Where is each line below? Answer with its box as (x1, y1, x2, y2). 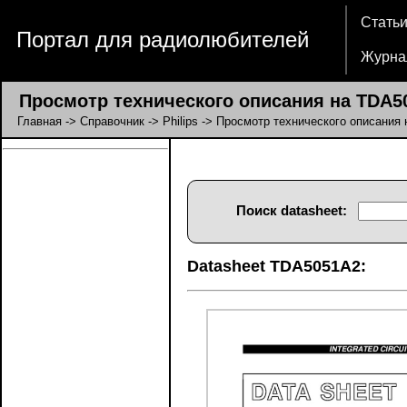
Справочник (80, 114, 144, 128)
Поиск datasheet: (235, 203, 347, 218)
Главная (17, 114, 62, 128)
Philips (163, 114, 198, 128)
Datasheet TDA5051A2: (187, 257, 366, 275)
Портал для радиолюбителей (16, 27, 309, 52)
